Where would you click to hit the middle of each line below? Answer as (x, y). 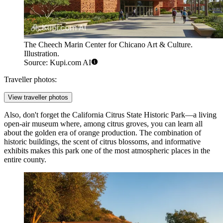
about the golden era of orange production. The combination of (103, 133)
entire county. (25, 160)
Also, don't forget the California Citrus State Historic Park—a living (110, 115)
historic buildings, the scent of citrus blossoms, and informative (102, 142)
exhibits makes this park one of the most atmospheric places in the (107, 151)
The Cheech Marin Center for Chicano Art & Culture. (108, 45)
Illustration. (42, 54)
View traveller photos (38, 98)
